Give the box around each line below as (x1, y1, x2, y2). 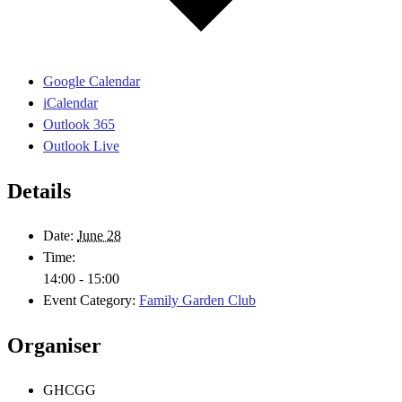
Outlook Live (43, 138, 119, 154)
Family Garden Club (139, 293, 256, 309)
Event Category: (43, 293, 135, 309)
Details (7, 179, 71, 204)
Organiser (7, 334, 101, 358)
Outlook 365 (43, 117, 115, 133)
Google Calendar (43, 74, 140, 90)
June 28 (77, 228, 121, 244)
